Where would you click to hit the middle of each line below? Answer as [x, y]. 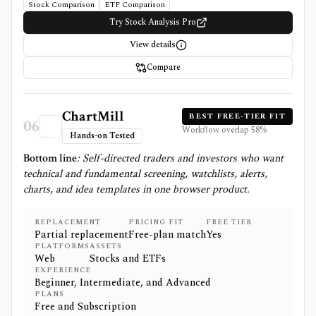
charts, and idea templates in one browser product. [136, 189]
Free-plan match [167, 235]
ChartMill [93, 116]
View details [152, 45]
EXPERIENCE [63, 270]
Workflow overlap [217, 130]
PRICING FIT [156, 222]
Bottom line [50, 158]
